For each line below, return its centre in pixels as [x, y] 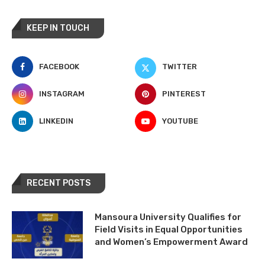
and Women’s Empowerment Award [171, 242]
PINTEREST [184, 93]
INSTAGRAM [62, 93]
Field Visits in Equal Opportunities [169, 229]
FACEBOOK [59, 66]
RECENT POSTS [59, 183]
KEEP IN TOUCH [58, 28]
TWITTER [180, 66]
